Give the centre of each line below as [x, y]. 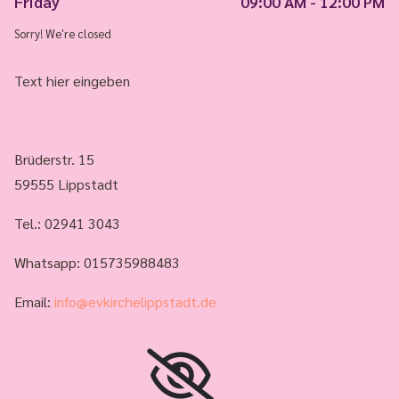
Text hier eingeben [72, 81]
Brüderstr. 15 [54, 159]
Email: [34, 301]
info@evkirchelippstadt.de [135, 301]
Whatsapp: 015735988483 [97, 262]
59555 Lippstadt [66, 184]
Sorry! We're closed [63, 33]
